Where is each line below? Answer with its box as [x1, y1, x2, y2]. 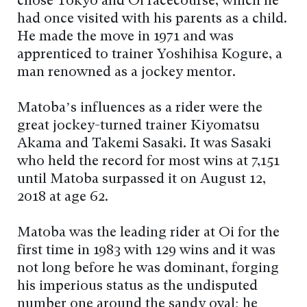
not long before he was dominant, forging [17, 261, 279, 275]
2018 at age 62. [17, 190, 108, 204]
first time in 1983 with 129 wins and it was [17, 243, 275, 258]
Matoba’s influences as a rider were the [17, 101, 262, 115]
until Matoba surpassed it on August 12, [17, 172, 266, 186]
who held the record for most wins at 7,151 [17, 154, 280, 169]
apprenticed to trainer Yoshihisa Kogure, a [17, 47, 282, 62]
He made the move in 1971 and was [17, 29, 234, 44]
